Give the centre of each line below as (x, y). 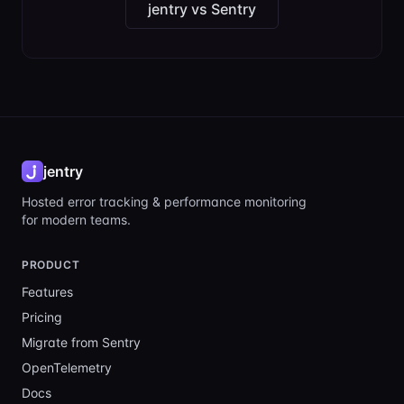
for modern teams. (76, 220)
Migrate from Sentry (81, 342)
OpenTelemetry (67, 367)
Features (47, 292)
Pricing (42, 317)
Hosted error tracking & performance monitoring (164, 202)
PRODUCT (51, 265)
